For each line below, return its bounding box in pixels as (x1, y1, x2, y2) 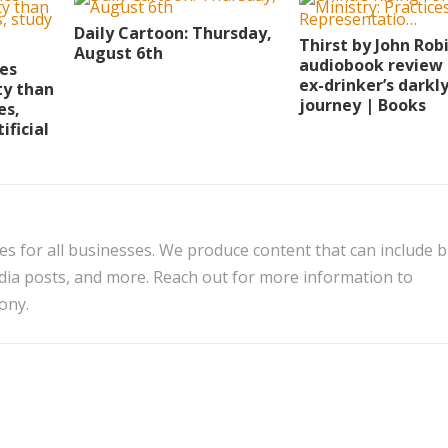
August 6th (74, 42, 163, 64)
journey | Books (299, 94, 426, 116)
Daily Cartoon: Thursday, (74, 22, 272, 44)
